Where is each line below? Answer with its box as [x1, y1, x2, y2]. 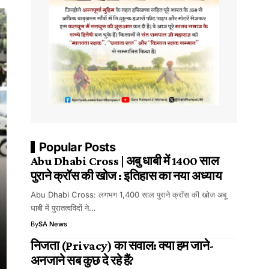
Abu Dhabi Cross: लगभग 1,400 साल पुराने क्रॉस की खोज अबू [30, 190, 226, 200]
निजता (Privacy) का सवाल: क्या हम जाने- [30, 238, 214, 253]
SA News [38, 220, 67, 229]
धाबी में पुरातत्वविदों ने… [30, 203, 95, 213]
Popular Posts [38, 140, 116, 155]
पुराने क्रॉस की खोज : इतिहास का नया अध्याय [30, 169, 224, 184]
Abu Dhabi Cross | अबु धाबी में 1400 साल [30, 154, 219, 169]
